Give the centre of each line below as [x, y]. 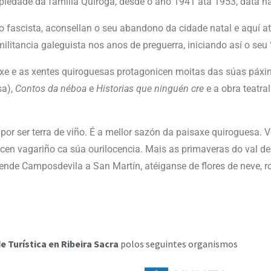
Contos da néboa [51, 89]
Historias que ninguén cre [150, 89]
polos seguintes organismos [178, 244]
